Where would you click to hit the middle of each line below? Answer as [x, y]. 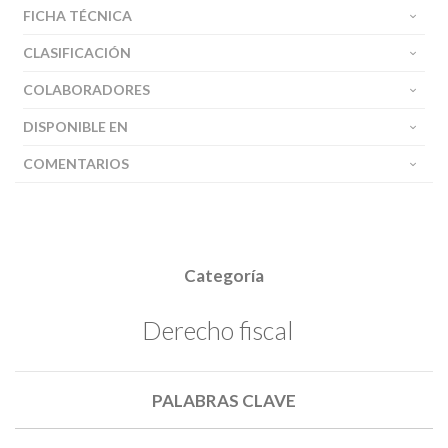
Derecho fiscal [217, 329]
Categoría [224, 275]
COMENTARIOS [76, 163]
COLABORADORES [86, 89]
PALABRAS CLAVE [224, 400]
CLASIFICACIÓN [77, 52]
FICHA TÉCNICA [77, 15]
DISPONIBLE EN [75, 126]
